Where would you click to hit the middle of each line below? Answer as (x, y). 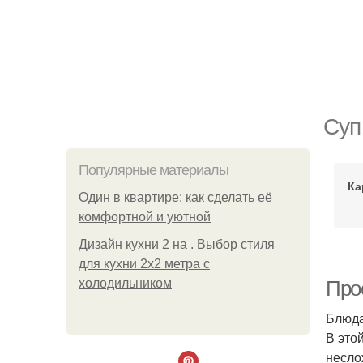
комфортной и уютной (145, 217)
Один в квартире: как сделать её (175, 197)
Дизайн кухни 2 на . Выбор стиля (177, 244)
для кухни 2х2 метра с (144, 264)
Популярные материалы (154, 170)
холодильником (125, 283)
